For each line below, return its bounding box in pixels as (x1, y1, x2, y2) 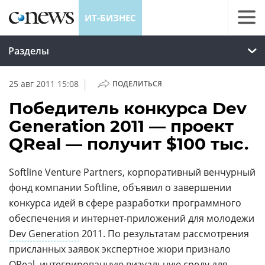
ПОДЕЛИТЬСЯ (112, 79, 162, 89)
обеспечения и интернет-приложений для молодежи (9, 212, 254, 225)
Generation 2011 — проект (9, 116, 234, 136)
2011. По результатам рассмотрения (79, 227, 249, 240)
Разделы (8, 44, 49, 57)
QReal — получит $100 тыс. (9, 134, 248, 154)
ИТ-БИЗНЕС (85, 12, 136, 24)
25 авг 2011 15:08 (9, 78, 79, 89)
